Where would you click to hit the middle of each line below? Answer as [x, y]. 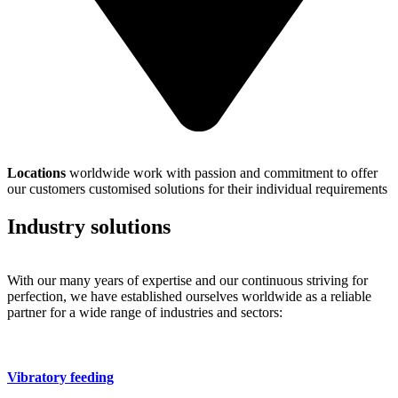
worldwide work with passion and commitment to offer [223, 172]
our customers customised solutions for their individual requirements [197, 188]
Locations [38, 172]
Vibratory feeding [60, 377]
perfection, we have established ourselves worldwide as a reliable [189, 296]
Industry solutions [89, 226]
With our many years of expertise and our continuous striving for [187, 280]
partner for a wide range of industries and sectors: [145, 312]
